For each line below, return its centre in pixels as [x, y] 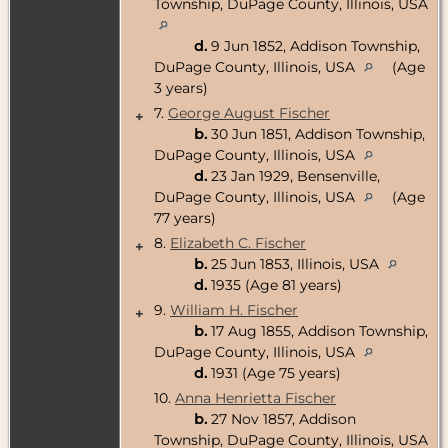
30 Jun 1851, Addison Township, [316, 133]
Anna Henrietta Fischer [255, 397]
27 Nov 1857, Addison [281, 418]
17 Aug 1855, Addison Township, [317, 330]
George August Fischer [249, 112]
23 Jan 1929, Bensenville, [293, 175]
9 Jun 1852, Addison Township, [313, 45]
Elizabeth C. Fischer [238, 242]
